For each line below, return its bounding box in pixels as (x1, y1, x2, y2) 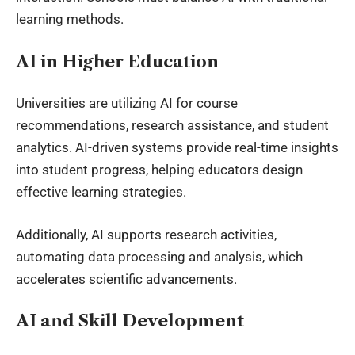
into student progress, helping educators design (16, 162, 303, 178)
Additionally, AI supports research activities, (16, 226, 277, 242)
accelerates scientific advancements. (16, 270, 237, 287)
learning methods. (16, 11, 124, 28)
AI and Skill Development (16, 311, 244, 331)
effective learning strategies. (16, 184, 186, 200)
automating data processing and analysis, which (16, 248, 303, 265)
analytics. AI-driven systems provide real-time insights (16, 139, 338, 156)
